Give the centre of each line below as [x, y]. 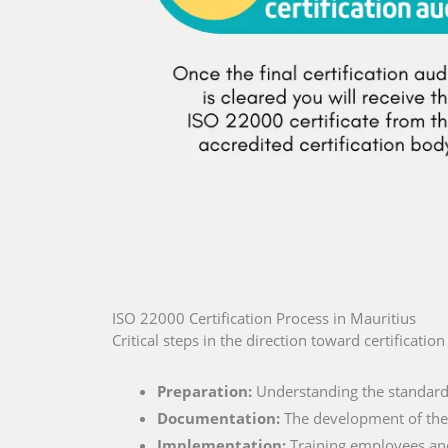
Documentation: [218, 418]
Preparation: [204, 391]
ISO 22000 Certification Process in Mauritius [264, 318]
